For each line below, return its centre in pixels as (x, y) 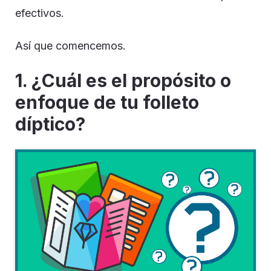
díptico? (50, 124)
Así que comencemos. (70, 46)
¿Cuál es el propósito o (131, 80)
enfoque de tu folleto (107, 102)
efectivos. (40, 13)
